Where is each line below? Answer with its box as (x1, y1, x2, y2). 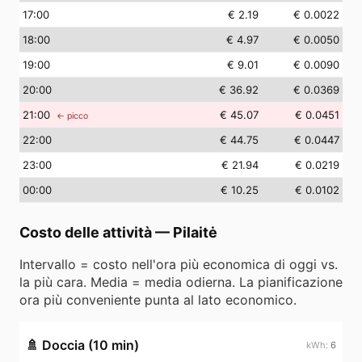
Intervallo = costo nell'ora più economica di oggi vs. (19, 256, 338, 272)
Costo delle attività (19, 224, 152, 241)
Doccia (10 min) (42, 337, 139, 353)
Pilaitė (173, 224, 217, 241)
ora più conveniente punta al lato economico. (19, 292, 297, 308)
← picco (57, 111, 88, 121)
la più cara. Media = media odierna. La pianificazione (19, 274, 343, 290)
